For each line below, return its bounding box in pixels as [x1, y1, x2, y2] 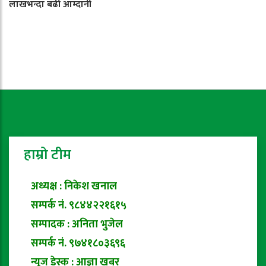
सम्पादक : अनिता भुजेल [24, 216, 123, 233]
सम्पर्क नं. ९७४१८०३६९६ [24, 235, 125, 252]
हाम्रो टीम [24, 143, 71, 167]
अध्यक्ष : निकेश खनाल [24, 178, 117, 195]
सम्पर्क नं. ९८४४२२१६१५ [24, 197, 126, 214]
